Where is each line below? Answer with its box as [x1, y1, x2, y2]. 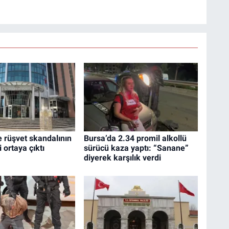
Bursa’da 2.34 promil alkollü [83, 133, 187, 144]
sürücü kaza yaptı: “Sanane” [83, 143, 189, 153]
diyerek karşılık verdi [83, 153, 161, 163]
